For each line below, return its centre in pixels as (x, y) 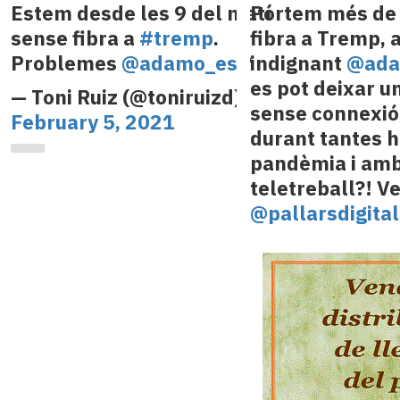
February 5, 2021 (92, 121)
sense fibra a (75, 37)
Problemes (66, 62)
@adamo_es (179, 62)
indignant (298, 62)
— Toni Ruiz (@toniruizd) (125, 96)
